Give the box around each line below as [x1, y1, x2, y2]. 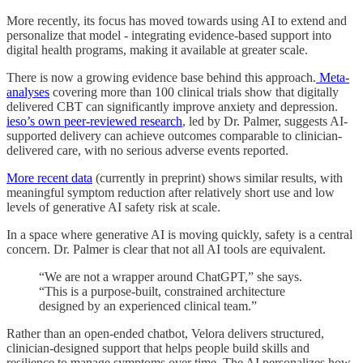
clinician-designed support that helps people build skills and [6, 340, 310, 355]
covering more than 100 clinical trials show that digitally [49, 84, 339, 99]
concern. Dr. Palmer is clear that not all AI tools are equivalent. [6, 241, 326, 256]
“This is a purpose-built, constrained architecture [39, 284, 285, 298]
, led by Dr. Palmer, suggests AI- [182, 113, 348, 128]
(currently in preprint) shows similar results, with [92, 170, 343, 185]
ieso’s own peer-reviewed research [6, 113, 182, 128]
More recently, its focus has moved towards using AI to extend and [6, 13, 347, 28]
